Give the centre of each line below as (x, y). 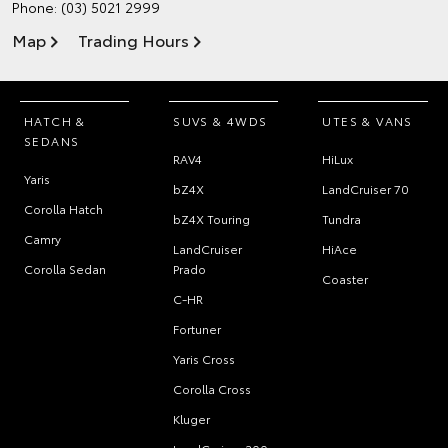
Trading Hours (133, 40)
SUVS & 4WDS (220, 121)
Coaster (345, 279)
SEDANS (52, 141)
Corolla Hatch (63, 209)
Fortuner (197, 329)
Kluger (192, 419)
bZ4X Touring (212, 219)
